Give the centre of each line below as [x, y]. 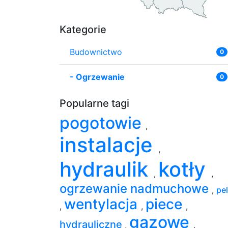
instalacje [109, 145]
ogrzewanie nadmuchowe [136, 188]
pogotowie [103, 123]
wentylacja [103, 204]
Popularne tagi [94, 103]
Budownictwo [96, 52]
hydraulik [107, 169]
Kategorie [83, 29]
